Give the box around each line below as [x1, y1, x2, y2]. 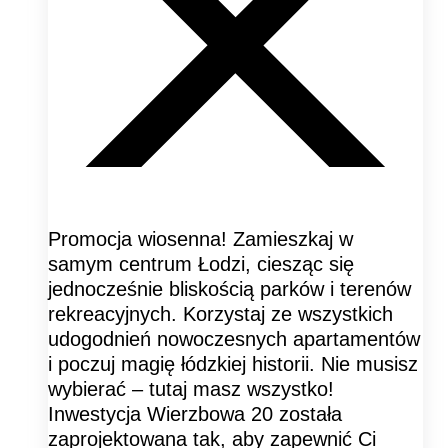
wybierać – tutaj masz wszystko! [48, 377, 334, 400]
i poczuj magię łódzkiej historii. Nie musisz [48, 352, 418, 375]
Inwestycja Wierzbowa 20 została [48, 402, 342, 425]
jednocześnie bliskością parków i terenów [48, 277, 411, 300]
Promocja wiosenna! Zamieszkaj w [48, 227, 353, 250]
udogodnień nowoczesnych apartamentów [48, 327, 420, 350]
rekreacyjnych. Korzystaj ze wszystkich [48, 302, 393, 325]
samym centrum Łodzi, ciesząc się [48, 252, 354, 275]
